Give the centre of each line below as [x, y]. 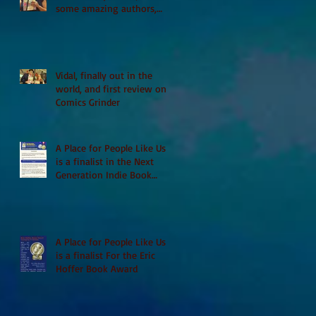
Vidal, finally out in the [104, 75]
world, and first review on [111, 88]
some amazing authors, [106, 8]
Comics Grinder [88, 102]
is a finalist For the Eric [105, 255]
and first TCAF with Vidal [108, 21]
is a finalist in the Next [105, 161]
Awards [71, 188]
